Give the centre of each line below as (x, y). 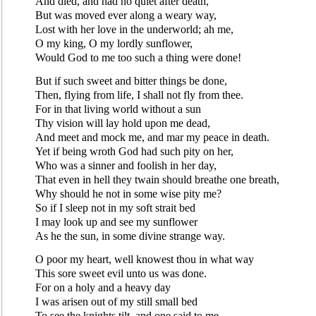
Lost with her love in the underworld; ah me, (134, 29)
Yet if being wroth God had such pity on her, (134, 151)
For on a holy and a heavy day (103, 287)
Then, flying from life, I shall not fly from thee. (139, 95)
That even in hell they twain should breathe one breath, (157, 179)
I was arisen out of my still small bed (116, 301)
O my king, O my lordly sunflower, (114, 43)
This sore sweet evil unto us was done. (121, 273)
